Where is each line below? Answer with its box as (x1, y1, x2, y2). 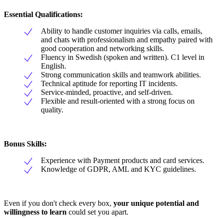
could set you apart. (67, 208, 128, 217)
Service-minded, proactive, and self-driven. (41, 88, 173, 97)
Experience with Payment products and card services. (41, 156, 204, 165)
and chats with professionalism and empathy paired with (41, 36, 213, 44)
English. (41, 62, 66, 71)
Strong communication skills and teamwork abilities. (41, 71, 201, 79)
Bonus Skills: (4, 140, 47, 148)
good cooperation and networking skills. (41, 44, 164, 53)
